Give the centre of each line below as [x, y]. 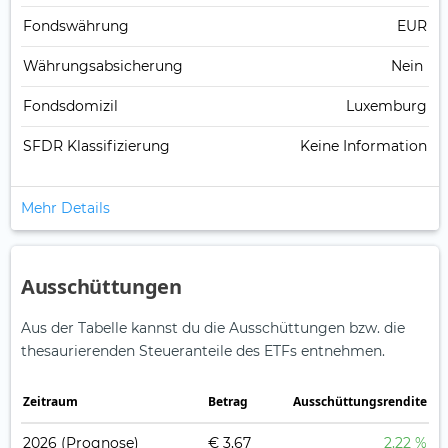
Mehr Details [65, 208]
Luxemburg [386, 106]
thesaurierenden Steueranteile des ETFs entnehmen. [203, 351]
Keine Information [363, 146]
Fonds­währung [76, 26]
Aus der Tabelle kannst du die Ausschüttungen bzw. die [213, 328]
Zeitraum [50, 402]
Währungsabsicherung [103, 66]
